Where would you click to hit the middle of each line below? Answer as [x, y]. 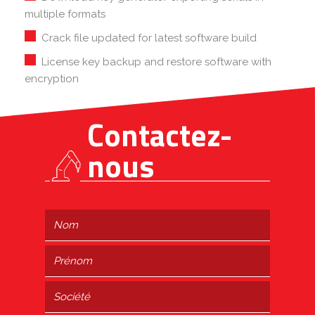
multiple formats [65, 14]
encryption [52, 79]
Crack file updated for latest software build [149, 38]
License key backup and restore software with [156, 62]
